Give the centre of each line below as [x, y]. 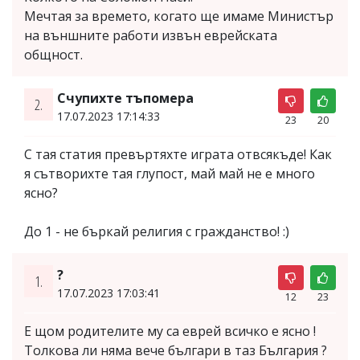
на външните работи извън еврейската [151, 35]
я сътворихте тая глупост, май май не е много [170, 173]
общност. [53, 54]
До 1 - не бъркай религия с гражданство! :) [157, 231]
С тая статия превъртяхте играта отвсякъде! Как [178, 154]
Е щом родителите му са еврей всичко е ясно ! [170, 331]
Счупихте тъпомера [125, 98]
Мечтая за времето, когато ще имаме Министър [179, 16]
